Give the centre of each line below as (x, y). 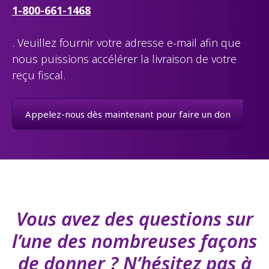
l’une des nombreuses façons (134, 240)
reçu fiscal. (39, 75)
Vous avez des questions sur (134, 218)
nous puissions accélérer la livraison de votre (124, 59)
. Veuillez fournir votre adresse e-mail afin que (126, 42)
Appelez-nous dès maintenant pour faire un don (128, 114)
